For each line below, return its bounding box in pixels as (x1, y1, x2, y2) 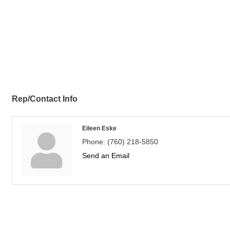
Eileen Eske (82, 125, 117, 131)
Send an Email (82, 151, 129, 160)
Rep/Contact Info (12, 94, 78, 103)
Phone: (82, 138, 105, 146)
